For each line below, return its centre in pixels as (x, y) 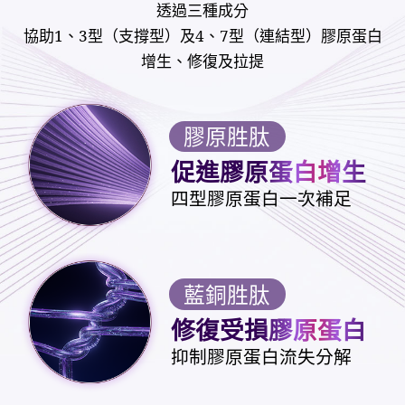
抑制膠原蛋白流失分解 (261, 356)
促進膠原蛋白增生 (268, 172)
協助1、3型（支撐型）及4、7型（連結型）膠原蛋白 (202, 35)
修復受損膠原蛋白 (268, 330)
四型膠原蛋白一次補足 (261, 199)
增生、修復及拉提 (202, 61)
